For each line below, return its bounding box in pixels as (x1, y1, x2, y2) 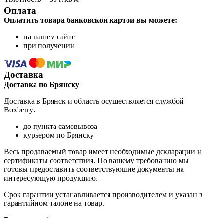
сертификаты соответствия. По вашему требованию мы (4, 156, 189, 164)
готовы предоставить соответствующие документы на (4, 164, 184, 173)
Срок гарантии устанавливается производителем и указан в (4, 190, 203, 199)
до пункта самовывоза (23, 122, 97, 130)
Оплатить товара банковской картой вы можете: (4, 16, 177, 24)
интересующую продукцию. (4, 173, 98, 182)
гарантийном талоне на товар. (4, 199, 104, 207)
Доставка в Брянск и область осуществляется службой (4, 96, 184, 105)
